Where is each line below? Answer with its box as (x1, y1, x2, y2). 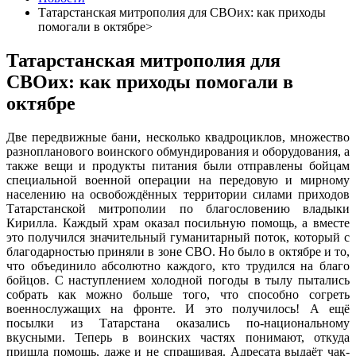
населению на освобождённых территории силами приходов (6, 187, 350, 201)
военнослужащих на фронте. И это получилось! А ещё (6, 301, 350, 315)
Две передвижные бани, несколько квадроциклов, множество (6, 130, 350, 144)
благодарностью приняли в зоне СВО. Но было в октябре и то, (6, 244, 350, 258)
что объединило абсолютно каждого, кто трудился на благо (6, 258, 350, 273)
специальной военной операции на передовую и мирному (6, 172, 350, 187)
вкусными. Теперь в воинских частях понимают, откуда (6, 330, 350, 344)
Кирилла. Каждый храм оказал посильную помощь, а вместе (6, 215, 350, 230)
